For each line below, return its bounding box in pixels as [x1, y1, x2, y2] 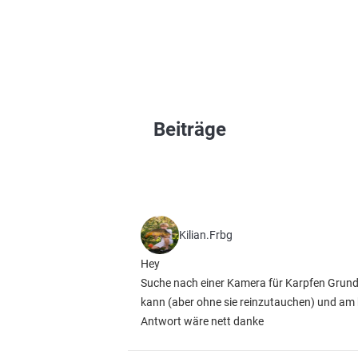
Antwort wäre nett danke [141, 315, 264, 328]
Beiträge [153, 118, 226, 141]
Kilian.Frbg [179, 229, 233, 241]
